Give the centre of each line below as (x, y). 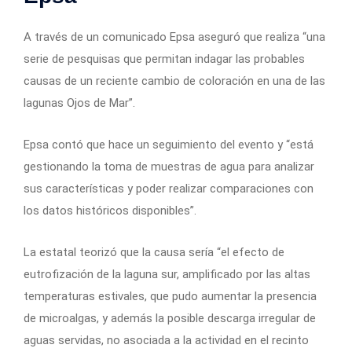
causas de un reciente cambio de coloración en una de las (174, 81)
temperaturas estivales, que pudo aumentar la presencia (170, 296)
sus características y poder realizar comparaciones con (169, 188)
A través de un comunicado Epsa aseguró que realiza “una (174, 37)
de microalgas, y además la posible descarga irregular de (170, 318)
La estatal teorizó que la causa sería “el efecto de (154, 252)
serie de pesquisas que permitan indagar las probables (164, 59)
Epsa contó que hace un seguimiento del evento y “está (169, 144)
